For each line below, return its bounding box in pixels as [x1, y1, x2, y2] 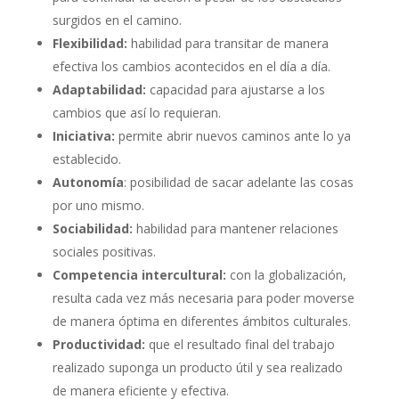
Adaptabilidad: [52, 80, 146, 98]
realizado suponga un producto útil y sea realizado [52, 358, 343, 376]
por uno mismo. [52, 196, 144, 214]
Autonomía [52, 173, 124, 191]
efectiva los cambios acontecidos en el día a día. [52, 57, 330, 75]
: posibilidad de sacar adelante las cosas [123, 173, 354, 191]
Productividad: [52, 335, 145, 353]
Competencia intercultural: [52, 265, 226, 283]
